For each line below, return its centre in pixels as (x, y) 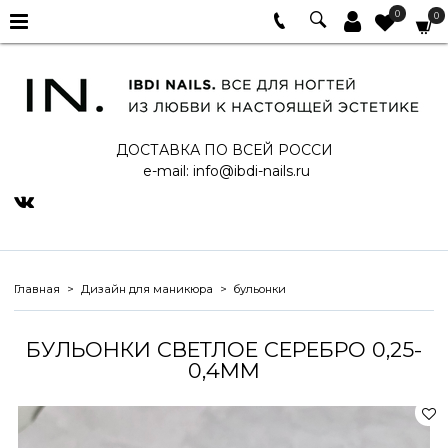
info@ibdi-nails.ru (251, 170)
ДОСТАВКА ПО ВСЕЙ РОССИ (224, 149)
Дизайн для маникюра (146, 288)
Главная (37, 288)
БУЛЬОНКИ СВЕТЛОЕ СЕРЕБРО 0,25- (224, 349)
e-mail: (165, 170)
